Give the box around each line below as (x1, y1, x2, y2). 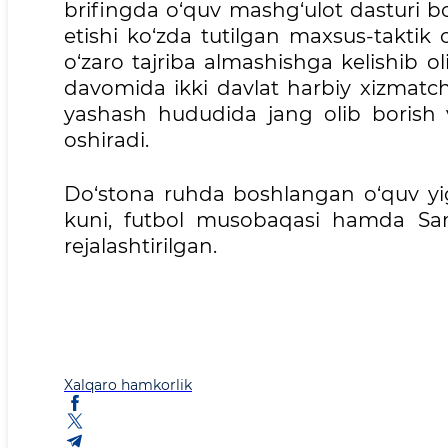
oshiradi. (64, 128, 149, 153)
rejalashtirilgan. (64, 234, 217, 259)
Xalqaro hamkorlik (64, 376, 192, 395)
